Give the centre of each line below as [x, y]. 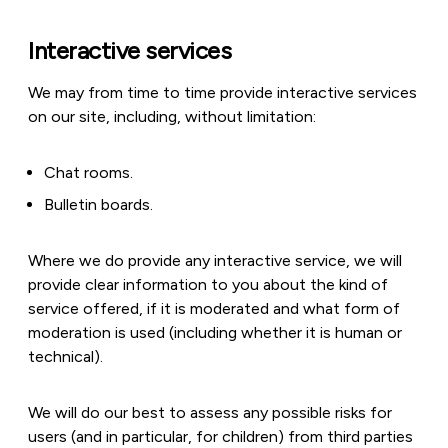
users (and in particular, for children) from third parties [220, 436]
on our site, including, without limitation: [172, 116]
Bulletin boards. [98, 204]
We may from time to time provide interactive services [222, 92]
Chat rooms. [88, 172]
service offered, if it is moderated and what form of [214, 308]
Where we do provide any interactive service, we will [215, 260]
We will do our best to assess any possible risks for [210, 412]
